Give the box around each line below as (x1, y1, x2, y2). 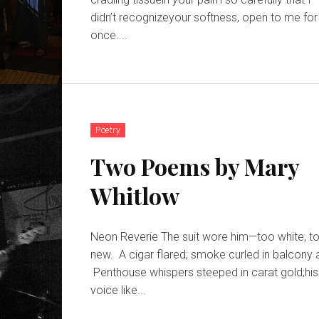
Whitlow (90, 179, 180, 211)
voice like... (90, 283, 147, 297)
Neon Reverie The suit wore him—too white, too (90, 229, 162, 244)
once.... (90, 28, 128, 42)
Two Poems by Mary (90, 150, 300, 182)
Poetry (95, 125, 121, 135)
